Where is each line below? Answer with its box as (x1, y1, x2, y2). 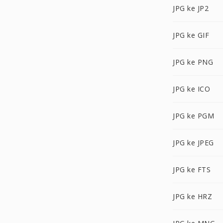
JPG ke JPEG (173, 138, 214, 147)
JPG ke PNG (173, 57, 213, 67)
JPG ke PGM (173, 111, 214, 120)
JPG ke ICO (173, 84, 210, 94)
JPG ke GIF (173, 30, 209, 40)
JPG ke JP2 (173, 3, 209, 13)
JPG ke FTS (173, 165, 211, 174)
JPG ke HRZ (173, 192, 212, 201)
